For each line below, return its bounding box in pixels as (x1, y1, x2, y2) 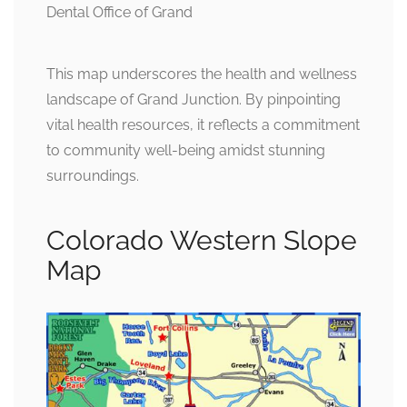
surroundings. (46, 166, 139, 184)
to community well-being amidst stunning (46, 141, 325, 159)
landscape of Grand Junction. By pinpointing (46, 90, 341, 108)
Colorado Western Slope (46, 223, 357, 256)
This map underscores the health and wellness (46, 65, 357, 83)
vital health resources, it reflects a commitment (46, 115, 360, 134)
